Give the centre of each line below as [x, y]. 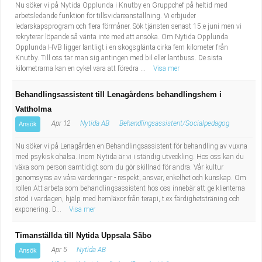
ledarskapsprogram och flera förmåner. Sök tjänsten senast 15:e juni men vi [128, 26]
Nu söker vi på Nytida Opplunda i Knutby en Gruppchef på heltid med [121, 5]
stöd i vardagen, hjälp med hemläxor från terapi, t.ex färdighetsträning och [127, 199]
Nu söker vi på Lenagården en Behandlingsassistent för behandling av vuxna [131, 146]
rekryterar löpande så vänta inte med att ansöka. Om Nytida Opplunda [122, 37]
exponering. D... [39, 209]
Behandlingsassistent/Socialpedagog [174, 123]
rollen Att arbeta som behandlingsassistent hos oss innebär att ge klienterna [130, 188]
